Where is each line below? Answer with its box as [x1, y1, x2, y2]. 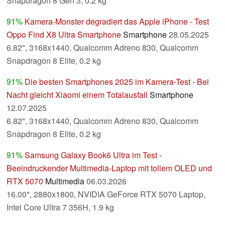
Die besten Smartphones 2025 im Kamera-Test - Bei [25, 76, 209, 88]
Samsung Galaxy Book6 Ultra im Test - [25, 149, 162, 161]
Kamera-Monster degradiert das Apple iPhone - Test [25, 16, 209, 28]
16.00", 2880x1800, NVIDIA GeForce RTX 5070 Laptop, [7, 188, 205, 200]
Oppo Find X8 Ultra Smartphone [7, 29, 121, 41]
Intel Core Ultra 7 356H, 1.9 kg [7, 201, 114, 213]
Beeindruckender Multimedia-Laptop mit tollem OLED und [7, 162, 212, 174]
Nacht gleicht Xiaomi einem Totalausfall [7, 89, 148, 101]
